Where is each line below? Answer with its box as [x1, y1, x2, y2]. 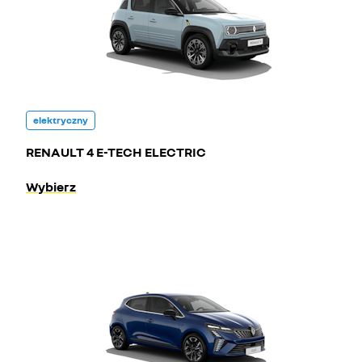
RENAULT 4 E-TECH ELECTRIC [26, 144, 206, 160]
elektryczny [33, 114, 88, 126]
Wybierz [26, 179, 76, 195]
